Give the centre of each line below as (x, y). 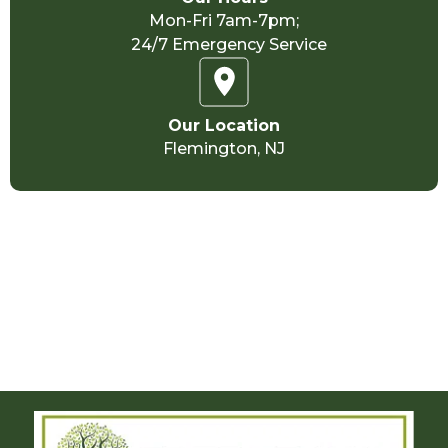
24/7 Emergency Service (224, 44)
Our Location (224, 125)
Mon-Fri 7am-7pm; (224, 20)
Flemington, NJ (224, 148)
